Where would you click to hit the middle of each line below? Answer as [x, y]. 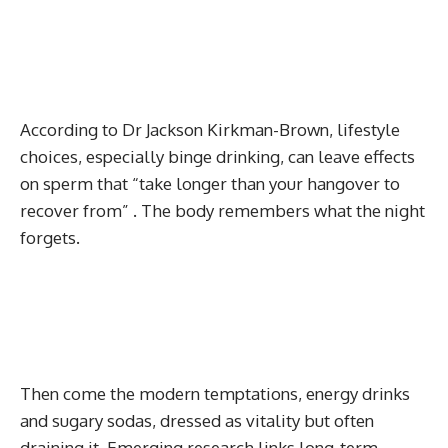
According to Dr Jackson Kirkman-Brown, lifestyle [210, 129]
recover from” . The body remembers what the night [222, 210]
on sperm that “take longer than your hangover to [210, 183]
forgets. [50, 237]
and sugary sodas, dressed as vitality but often [197, 420]
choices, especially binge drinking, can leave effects [217, 156]
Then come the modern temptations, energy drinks [215, 393]
